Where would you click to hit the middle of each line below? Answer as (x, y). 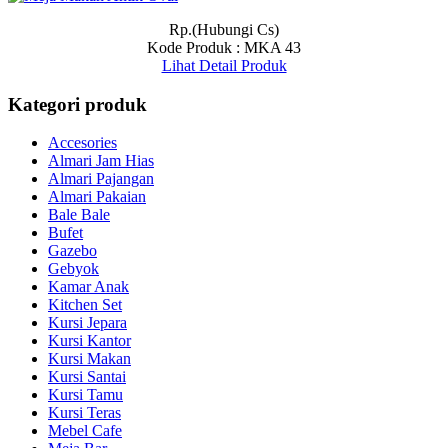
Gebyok (73, 269)
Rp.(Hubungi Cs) (224, 29)
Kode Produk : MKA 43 (224, 47)
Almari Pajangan (101, 179)
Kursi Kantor (89, 341)
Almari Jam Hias (101, 161)
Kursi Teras (84, 413)
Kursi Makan (89, 359)
